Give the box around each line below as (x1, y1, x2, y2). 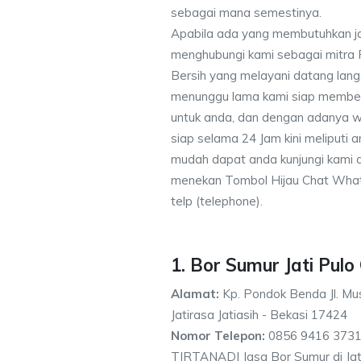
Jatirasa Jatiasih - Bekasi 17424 (171, 307, 347, 322)
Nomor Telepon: (171, 328, 265, 343)
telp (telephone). (171, 193, 263, 209)
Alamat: (171, 286, 219, 301)
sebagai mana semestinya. (171, 5, 322, 20)
